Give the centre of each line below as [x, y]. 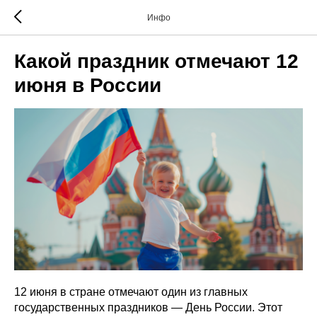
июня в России [88, 85]
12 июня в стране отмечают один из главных [131, 292]
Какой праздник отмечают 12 [156, 61]
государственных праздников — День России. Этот [148, 307]
